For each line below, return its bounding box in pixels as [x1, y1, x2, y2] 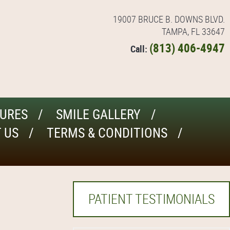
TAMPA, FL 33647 [162, 25, 225, 37]
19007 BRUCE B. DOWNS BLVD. [113, 13, 225, 25]
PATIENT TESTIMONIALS [88, 190, 215, 208]
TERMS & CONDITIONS [46, 124, 167, 142]
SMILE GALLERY [56, 105, 141, 123]
